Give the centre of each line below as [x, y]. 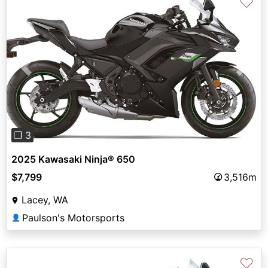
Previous [45, 74]
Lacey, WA [45, 200]
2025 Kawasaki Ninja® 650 [73, 159]
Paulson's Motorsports [73, 217]
